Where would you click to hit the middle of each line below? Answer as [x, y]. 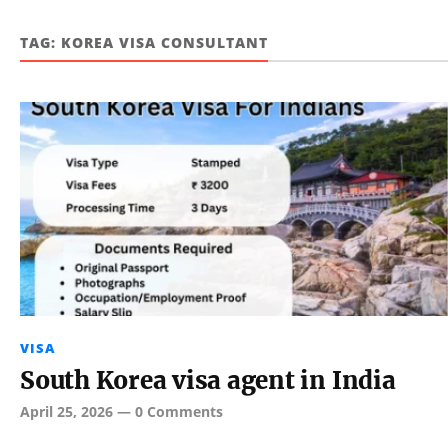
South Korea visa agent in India [208, 380]
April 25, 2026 [66, 411]
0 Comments [179, 411]
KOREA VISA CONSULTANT [164, 42]
